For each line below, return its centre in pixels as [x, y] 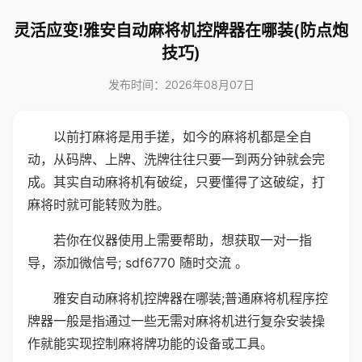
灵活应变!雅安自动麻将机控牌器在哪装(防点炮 [181, 31]
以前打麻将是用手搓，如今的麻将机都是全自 [183, 137]
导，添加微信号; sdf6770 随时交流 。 [138, 263]
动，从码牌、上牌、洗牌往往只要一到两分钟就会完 [176, 159]
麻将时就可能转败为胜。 [99, 204]
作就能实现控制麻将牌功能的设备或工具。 [150, 343]
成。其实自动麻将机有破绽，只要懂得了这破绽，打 [176, 182]
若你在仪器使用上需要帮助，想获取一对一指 [183, 240]
